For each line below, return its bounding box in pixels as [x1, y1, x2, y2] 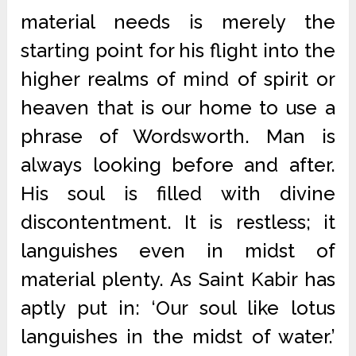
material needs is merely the [21, 10, 335, 33]
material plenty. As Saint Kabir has [21, 268, 335, 291]
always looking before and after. [21, 153, 335, 176]
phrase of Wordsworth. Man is [21, 125, 335, 148]
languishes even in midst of [21, 239, 335, 262]
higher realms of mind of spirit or [21, 68, 335, 91]
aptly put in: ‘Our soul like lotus [21, 296, 335, 319]
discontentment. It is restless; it [21, 211, 335, 234]
